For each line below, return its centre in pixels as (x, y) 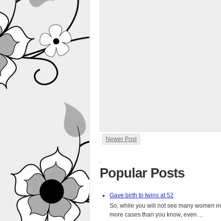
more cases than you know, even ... (156, 214)
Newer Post (121, 139)
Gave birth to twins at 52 (142, 196)
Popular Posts (142, 173)
